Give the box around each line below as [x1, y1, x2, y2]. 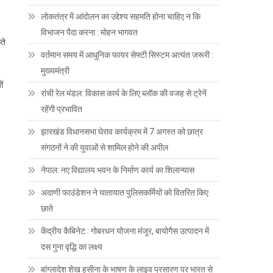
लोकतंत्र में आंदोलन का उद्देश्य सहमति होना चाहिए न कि [41, 12, 201, 22]
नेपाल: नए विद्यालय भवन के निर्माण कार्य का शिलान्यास [41, 165, 195, 175]
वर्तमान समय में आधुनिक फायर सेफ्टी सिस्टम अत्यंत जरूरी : [41, 50, 214, 60]
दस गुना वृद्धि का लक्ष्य [41, 242, 103, 252]
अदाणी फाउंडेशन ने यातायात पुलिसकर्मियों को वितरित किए [41, 188, 209, 198]
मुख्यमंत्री [41, 66, 70, 76]
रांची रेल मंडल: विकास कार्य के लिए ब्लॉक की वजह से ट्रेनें [41, 88, 207, 99]
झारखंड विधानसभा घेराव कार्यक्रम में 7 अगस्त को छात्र [41, 127, 204, 137]
